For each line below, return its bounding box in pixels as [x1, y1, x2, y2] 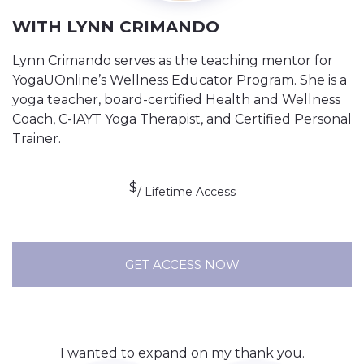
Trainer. [12, 131, 61, 147]
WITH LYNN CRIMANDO [12, 17, 219, 37]
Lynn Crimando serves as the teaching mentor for [12, 53, 333, 69]
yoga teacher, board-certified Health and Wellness [12, 92, 340, 108]
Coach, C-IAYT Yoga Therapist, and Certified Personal [12, 111, 352, 128]
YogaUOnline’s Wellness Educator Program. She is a [12, 72, 347, 89]
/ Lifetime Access [136, 184, 236, 200]
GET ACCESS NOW [124, 257, 240, 273]
